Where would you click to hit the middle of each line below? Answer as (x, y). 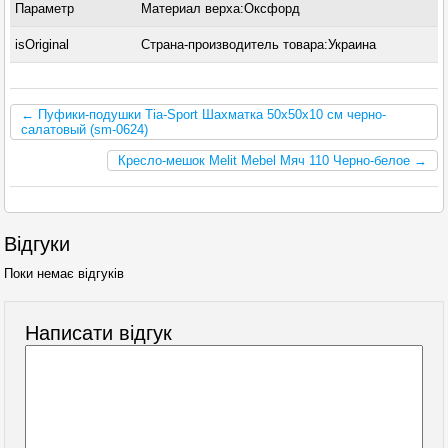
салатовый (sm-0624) (85, 129)
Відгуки (37, 244)
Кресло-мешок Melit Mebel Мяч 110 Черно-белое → (272, 160)
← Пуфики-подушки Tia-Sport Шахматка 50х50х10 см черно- (204, 114)
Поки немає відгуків (64, 273)
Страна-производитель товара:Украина (258, 44)
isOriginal (42, 44)
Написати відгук (99, 333)
